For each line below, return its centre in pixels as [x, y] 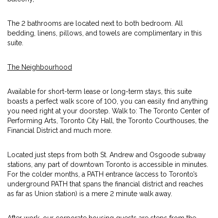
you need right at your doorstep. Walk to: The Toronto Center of [108, 111]
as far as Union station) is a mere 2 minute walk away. [90, 194]
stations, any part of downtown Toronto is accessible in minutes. [108, 164]
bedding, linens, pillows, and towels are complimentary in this [105, 33]
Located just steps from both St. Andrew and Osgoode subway [107, 155]
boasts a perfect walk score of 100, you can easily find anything [108, 101]
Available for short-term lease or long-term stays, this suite [100, 91]
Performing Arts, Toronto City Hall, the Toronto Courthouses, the [108, 121]
